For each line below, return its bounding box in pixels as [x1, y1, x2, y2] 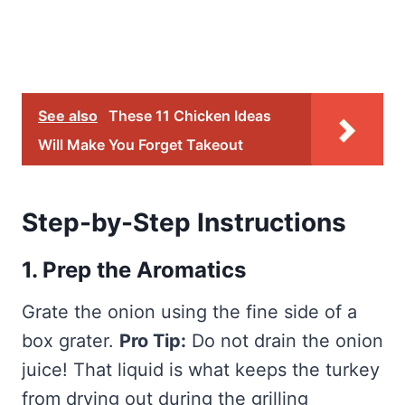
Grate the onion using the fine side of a [22, 301, 357, 324]
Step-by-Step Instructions [22, 207, 346, 239]
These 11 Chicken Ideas [108, 107, 271, 126]
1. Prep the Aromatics [22, 257, 246, 284]
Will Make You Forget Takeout [38, 136, 243, 155]
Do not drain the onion [186, 330, 383, 353]
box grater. [22, 330, 119, 353]
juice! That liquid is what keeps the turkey [22, 359, 380, 381]
